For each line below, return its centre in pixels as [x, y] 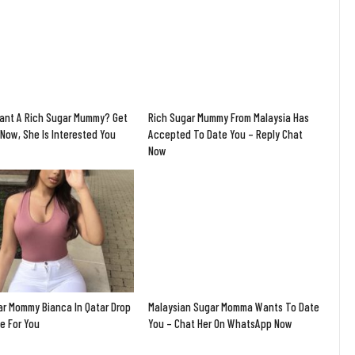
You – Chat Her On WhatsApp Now [221, 323]
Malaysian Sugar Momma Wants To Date [234, 306]
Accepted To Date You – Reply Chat [226, 134]
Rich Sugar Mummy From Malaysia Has [229, 118]
